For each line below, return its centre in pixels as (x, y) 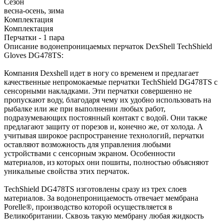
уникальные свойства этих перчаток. (67, 171)
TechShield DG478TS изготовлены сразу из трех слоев (95, 189)
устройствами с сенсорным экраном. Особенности (90, 153)
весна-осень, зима (34, 10)
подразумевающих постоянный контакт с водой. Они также (106, 117)
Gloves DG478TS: (34, 55)
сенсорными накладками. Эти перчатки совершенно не (98, 91)
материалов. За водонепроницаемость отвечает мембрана (101, 198)
